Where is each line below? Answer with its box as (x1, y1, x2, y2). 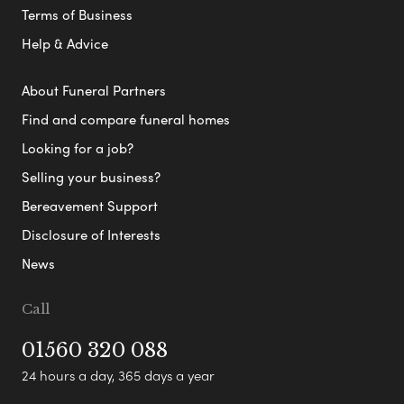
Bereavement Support (22, 195, 158, 216)
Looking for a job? (22, 137, 133, 158)
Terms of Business (22, 4, 133, 24)
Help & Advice (22, 32, 108, 53)
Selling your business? (22, 166, 161, 187)
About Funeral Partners (22, 79, 166, 100)
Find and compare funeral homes (22, 108, 230, 129)
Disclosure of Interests (22, 224, 161, 244)
